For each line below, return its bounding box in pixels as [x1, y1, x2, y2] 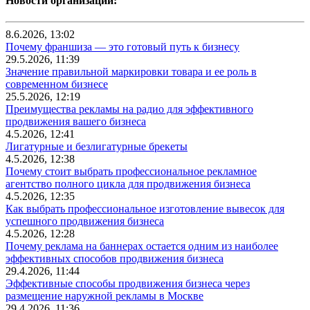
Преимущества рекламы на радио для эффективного [6, 103, 253, 116]
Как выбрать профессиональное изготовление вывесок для [6, 203, 284, 215]
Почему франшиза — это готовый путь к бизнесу [6, 41, 239, 53]
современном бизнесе [6, 78, 108, 91]
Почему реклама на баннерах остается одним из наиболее [6, 240, 278, 253]
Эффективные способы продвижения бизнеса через [6, 277, 250, 290]
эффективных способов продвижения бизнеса [6, 253, 224, 265]
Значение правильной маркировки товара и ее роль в [6, 66, 257, 78]
